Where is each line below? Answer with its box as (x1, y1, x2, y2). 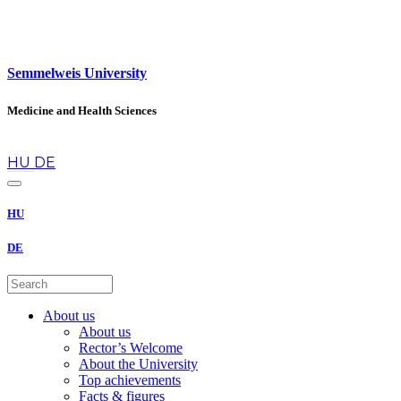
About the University (79, 356, 198, 372)
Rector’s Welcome (79, 340, 183, 356)
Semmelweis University (7, 65, 147, 81)
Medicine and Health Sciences (7, 103, 157, 117)
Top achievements (79, 372, 181, 388)
